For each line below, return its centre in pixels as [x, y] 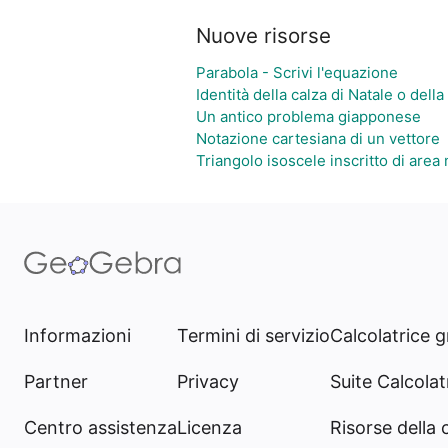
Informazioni [77, 335]
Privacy [208, 381]
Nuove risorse [263, 35]
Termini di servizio [253, 335]
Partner [56, 381]
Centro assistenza [100, 427]
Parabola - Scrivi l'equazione [297, 72]
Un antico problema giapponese [308, 116]
